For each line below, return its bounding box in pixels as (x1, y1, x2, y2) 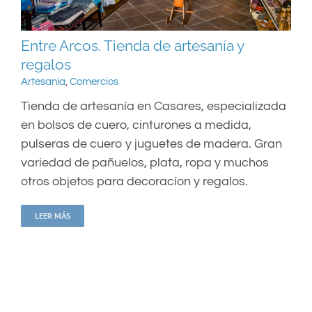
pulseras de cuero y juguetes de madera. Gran (21, 137, 282, 151)
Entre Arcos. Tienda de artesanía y (21, 37, 244, 55)
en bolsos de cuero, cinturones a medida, (21, 118, 251, 132)
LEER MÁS (35, 210, 70, 221)
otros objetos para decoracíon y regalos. (21, 175, 248, 189)
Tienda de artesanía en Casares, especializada (21, 100, 286, 114)
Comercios (70, 77, 118, 88)
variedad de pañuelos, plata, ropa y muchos (21, 156, 269, 170)
